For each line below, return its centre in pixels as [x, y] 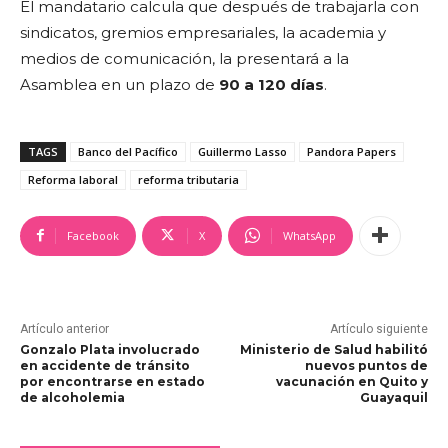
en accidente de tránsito [105, 365]
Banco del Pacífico [128, 151]
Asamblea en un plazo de [119, 84]
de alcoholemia [72, 397]
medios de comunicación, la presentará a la [184, 58]
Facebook [93, 235]
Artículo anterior [64, 328]
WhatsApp [309, 235]
